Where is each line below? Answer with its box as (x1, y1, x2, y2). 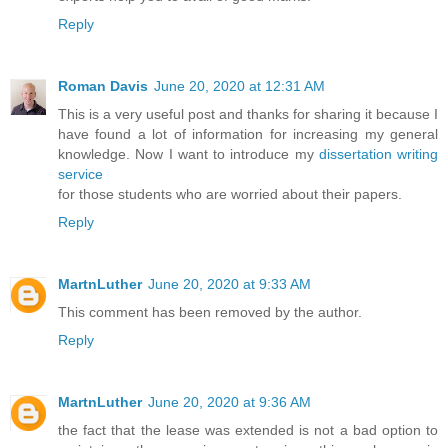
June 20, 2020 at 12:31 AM (154, 78, 325, 95)
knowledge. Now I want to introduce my (58, 146, 319, 163)
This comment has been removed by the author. (58, 304, 362, 321)
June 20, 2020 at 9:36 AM (148, 394, 311, 411)
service (58, 166, 103, 183)
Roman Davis (58, 78, 148, 95)
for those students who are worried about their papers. (58, 186, 402, 203)
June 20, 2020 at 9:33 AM (148, 276, 311, 293)
